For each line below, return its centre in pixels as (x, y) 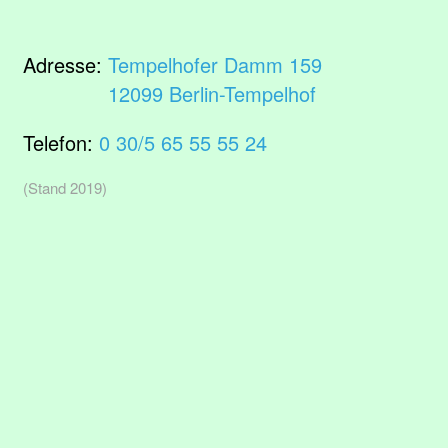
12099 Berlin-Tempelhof (212, 93)
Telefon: (61, 142)
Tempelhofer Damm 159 (215, 64)
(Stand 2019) (65, 187)
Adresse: (65, 64)
